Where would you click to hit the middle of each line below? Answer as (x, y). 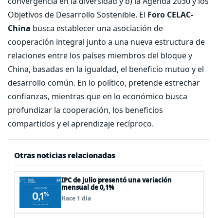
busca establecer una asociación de (97, 28)
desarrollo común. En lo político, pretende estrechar (104, 83)
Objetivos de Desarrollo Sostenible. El (78, 15)
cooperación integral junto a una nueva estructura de (106, 42)
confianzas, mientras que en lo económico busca (98, 96)
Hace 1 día (76, 198)
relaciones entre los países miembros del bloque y (100, 55)
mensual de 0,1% (88, 187)
